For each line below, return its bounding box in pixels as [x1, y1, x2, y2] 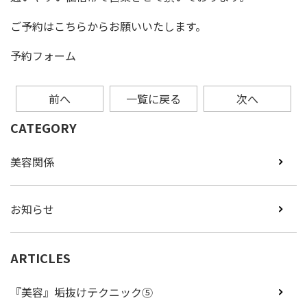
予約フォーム [10, 47, 76, 64]
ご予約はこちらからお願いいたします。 [10, 17, 206, 34]
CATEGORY [10, 118, 77, 136]
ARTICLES [10, 248, 71, 267]
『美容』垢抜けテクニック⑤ [10, 283, 153, 300]
